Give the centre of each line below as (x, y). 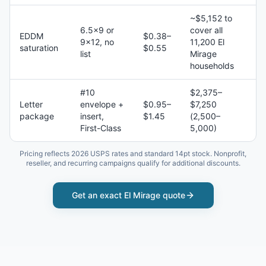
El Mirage (142, 195)
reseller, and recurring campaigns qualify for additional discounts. (133, 163)
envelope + (102, 104)
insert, (92, 116)
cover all (206, 30)
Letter (31, 104)
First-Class (101, 128)
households (212, 66)
